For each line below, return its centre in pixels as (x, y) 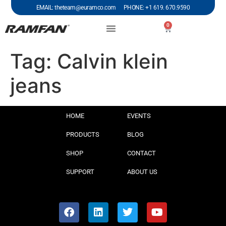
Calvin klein (112, 61)
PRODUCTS (83, 134)
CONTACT (142, 153)
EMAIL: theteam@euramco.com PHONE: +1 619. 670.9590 (113, 8)
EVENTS (139, 116)
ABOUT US (142, 172)
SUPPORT (80, 172)
